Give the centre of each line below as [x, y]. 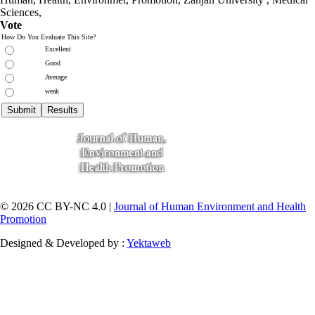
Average [56, 77]
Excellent [58, 49]
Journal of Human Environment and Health [210, 206]
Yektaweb [149, 243]
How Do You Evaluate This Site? [49, 37]
